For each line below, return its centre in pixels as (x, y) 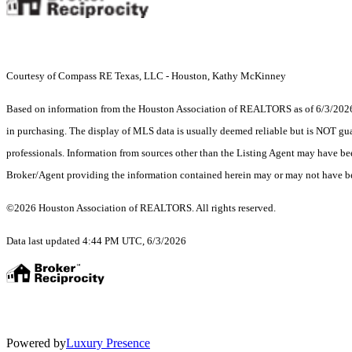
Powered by (36, 343)
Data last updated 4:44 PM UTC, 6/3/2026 (96, 241)
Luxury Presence (108, 343)
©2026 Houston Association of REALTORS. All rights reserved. (141, 208)
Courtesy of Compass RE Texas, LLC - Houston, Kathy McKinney (147, 76)
